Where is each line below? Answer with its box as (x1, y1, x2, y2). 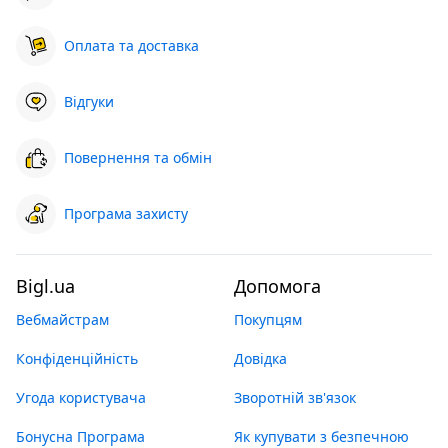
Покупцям (234, 310, 302, 329)
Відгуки (64, 92, 114, 111)
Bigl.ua (16, 274, 75, 298)
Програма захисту (64, 204, 188, 223)
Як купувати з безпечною (234, 427, 409, 446)
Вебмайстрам (16, 310, 109, 329)
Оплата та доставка (64, 36, 199, 55)
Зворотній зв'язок (234, 388, 356, 407)
